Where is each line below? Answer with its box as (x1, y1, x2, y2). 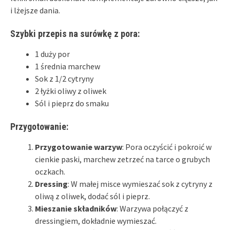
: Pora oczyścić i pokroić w (122, 141, 212, 152)
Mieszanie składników (35, 203, 117, 214)
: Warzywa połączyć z (117, 203, 188, 214)
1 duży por (35, 48, 70, 59)
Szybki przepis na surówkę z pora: (10, 28, 140, 39)
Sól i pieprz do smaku (35, 98, 109, 108)
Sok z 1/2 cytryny (35, 73, 93, 84)
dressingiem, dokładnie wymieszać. (35, 215, 157, 226)
